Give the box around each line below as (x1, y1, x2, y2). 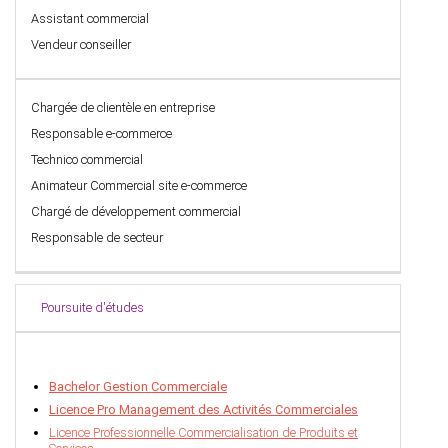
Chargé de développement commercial (31, 204, 241, 220)
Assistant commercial (31, 11, 149, 27)
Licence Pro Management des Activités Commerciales (49, 402, 358, 418)
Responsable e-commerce (31, 126, 172, 142)
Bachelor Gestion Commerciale (49, 379, 227, 395)
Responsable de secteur (31, 230, 163, 246)
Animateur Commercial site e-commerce (31, 178, 247, 194)
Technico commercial (31, 152, 143, 168)
